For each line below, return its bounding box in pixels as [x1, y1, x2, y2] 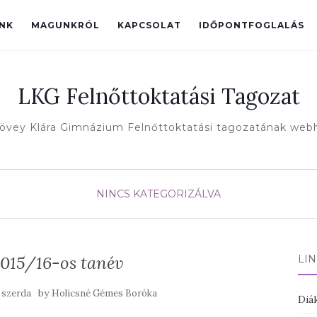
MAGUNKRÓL [31, 20, 100, 30]
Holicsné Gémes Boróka [52, 287, 158, 299]
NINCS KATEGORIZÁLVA [96, 188, 221, 200]
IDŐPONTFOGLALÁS [199, 20, 304, 30]
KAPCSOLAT [117, 20, 181, 30]
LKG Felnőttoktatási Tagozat [17, 83, 300, 110]
